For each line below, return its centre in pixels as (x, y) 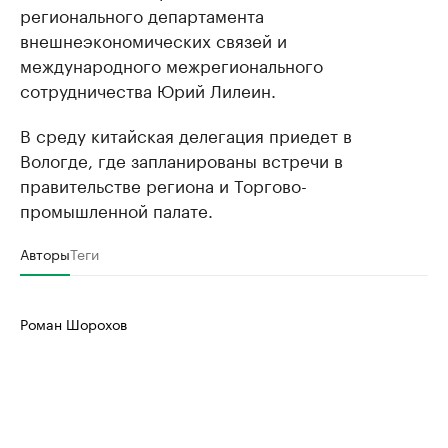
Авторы (45, 253)
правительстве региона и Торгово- (163, 184)
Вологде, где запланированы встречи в (181, 159)
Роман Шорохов (73, 323)
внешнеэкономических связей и (153, 39)
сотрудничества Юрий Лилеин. (148, 89)
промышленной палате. (116, 209)
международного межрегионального (171, 64)
